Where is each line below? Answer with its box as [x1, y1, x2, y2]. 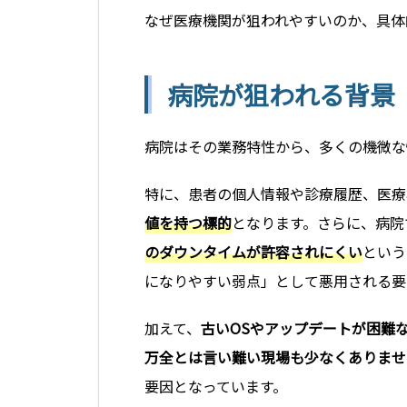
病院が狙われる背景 [167, 76, 395, 114]
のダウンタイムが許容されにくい [144, 241, 362, 263]
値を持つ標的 [144, 212, 232, 234]
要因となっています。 [144, 375, 287, 398]
